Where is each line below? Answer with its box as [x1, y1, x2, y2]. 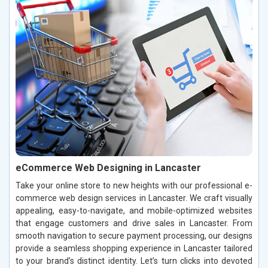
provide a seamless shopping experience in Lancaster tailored [16, 243, 252, 253]
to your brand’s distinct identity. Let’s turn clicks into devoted [16, 255, 252, 266]
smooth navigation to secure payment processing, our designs [16, 230, 252, 240]
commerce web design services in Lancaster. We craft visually [16, 193, 252, 203]
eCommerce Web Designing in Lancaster [16, 162, 201, 173]
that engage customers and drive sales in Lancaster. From [16, 218, 252, 228]
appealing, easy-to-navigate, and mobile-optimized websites [16, 205, 252, 215]
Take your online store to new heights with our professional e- [16, 180, 252, 190]
